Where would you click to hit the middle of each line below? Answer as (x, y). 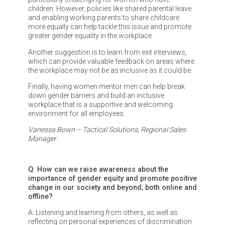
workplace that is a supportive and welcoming (100, 104)
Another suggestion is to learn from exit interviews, (107, 52)
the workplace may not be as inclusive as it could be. (110, 70)
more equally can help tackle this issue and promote (109, 27)
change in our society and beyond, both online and (112, 188)
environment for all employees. (76, 114)
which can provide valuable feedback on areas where (111, 61)
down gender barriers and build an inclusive (96, 95)
